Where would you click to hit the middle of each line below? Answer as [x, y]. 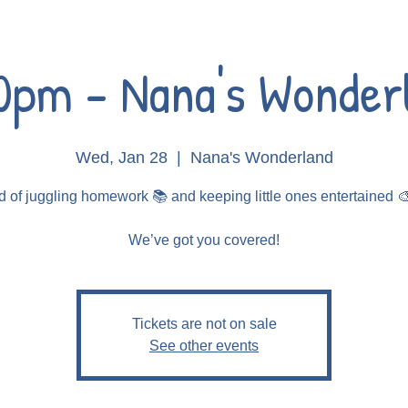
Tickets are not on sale [204, 324]
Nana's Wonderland [261, 158]
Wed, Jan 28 [121, 158]
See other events [204, 346]
